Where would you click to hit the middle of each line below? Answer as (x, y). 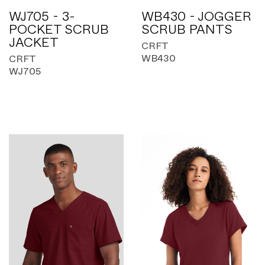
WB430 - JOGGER (196, 17)
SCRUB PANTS (187, 30)
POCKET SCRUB (59, 30)
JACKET (34, 43)
